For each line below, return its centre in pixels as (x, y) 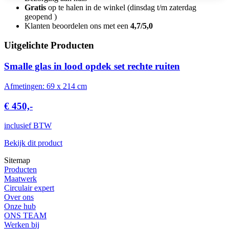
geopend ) (41, 16)
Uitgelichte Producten (49, 45)
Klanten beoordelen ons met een (77, 26)
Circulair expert (29, 188)
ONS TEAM (25, 216)
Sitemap (17, 161)
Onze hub (20, 207)
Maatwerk (20, 179)
